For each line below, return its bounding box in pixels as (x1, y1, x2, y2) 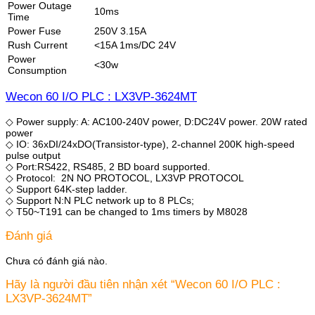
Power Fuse (8, 25, 61, 37)
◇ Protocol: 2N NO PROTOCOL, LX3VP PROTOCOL (6, 172, 244, 184)
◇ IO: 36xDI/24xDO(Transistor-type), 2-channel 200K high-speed (6, 138, 295, 150)
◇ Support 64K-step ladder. (6, 183, 127, 195)
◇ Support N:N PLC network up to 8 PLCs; (6, 194, 194, 206)
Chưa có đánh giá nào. (6, 255, 108, 266)
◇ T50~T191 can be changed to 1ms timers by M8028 (6, 205, 247, 217)
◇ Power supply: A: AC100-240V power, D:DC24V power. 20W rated (6, 115, 307, 127)
